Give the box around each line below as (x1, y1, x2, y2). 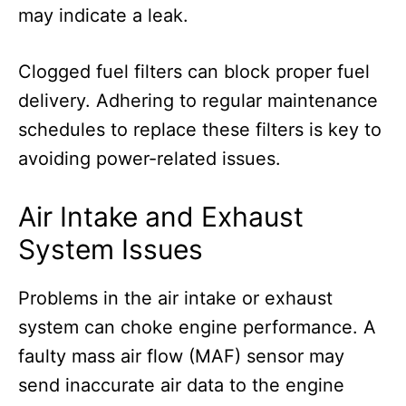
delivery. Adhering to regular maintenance (18, 90, 378, 112)
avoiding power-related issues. (18, 148, 281, 170)
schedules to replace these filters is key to (18, 119, 382, 141)
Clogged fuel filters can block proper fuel (18, 61, 370, 83)
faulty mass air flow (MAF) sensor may (18, 345, 344, 368)
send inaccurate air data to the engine (18, 374, 344, 397)
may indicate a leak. (18, 5, 188, 27)
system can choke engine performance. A (18, 316, 376, 339)
